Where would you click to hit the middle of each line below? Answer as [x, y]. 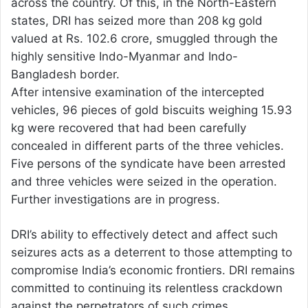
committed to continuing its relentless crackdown [147, 288]
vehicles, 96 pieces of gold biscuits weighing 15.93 [152, 110]
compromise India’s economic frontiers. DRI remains [153, 271]
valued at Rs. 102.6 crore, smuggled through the [144, 39]
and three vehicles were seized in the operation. [144, 182]
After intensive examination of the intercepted [138, 92]
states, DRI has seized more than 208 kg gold [137, 21]
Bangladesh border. [65, 75]
